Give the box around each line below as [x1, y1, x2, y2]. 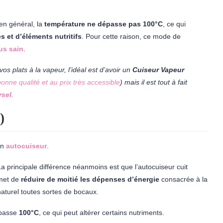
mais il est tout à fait [124, 78, 187, 86]
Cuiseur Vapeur [130, 66, 184, 74]
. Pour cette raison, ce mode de [82, 32, 181, 40]
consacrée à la [159, 175, 208, 183]
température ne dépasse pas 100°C [44, 20, 163, 28]
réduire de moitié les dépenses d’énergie [19, 175, 159, 183]
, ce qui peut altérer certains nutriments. [39, 209, 164, 217]
